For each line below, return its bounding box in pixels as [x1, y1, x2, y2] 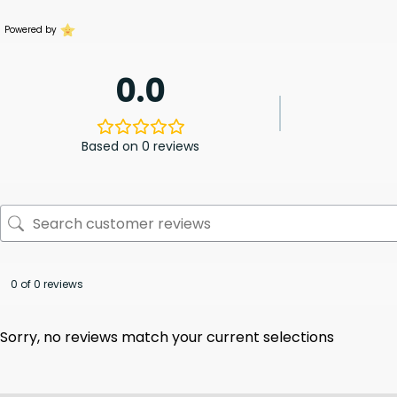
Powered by [4, 23, 57, 37]
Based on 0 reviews [82, 137, 200, 156]
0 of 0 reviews [11, 276, 83, 292]
